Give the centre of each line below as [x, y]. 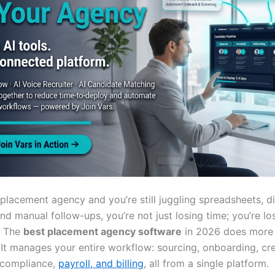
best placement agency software [103, 231]
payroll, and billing [101, 263]
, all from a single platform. [206, 263]
